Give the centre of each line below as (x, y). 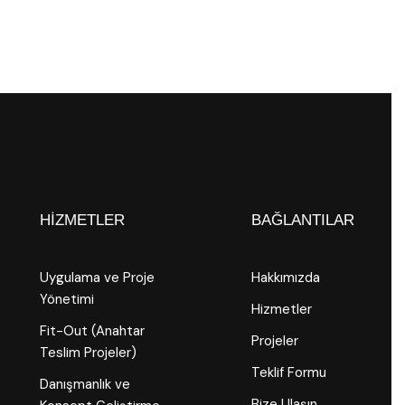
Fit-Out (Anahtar (93, 331)
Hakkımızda (285, 278)
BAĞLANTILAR (302, 220)
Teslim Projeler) (89, 353)
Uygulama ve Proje (98, 278)
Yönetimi (67, 299)
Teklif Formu (288, 372)
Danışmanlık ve (85, 384)
